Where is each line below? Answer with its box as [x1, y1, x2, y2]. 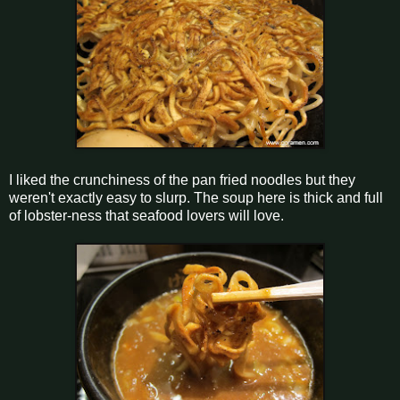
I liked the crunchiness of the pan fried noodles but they [9, 171, 355, 187]
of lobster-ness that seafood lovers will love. [9, 207, 284, 223]
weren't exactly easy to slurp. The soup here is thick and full [9, 189, 383, 205]
